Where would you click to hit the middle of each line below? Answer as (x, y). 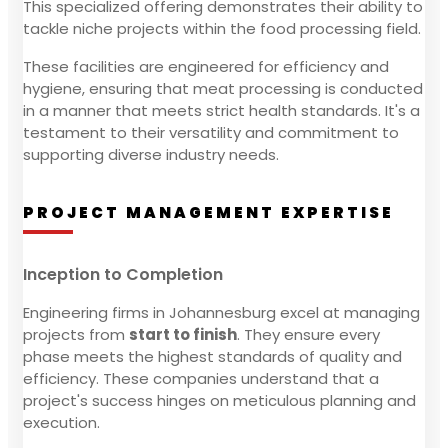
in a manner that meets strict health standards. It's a (221, 110)
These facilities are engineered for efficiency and (206, 66)
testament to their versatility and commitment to (211, 132)
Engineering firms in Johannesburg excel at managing (221, 312)
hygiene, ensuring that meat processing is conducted (223, 88)
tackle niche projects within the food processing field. (222, 28)
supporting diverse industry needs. (151, 154)
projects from (76, 334)
